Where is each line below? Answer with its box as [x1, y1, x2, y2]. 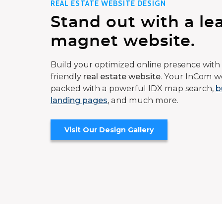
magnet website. [51, 33, 195, 50]
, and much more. [108, 95, 178, 106]
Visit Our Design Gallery [64, 125, 154, 135]
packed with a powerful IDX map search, [51, 83, 216, 94]
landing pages [51, 95, 108, 106]
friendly [51, 71, 83, 82]
